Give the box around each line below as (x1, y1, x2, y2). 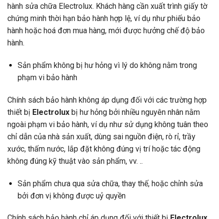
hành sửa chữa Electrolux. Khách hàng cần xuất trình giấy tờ (7, 1, 207, 11)
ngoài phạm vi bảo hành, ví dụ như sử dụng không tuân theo (7, 119, 208, 129)
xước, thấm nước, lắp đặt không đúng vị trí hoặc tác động (7, 144, 200, 153)
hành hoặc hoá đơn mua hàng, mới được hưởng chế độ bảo (7, 26, 205, 36)
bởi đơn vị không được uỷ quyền (17, 191, 126, 200)
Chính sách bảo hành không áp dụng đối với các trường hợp (7, 95, 207, 105)
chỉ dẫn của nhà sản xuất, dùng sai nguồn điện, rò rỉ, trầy (7, 131, 196, 141)
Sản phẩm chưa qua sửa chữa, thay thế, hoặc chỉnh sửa (17, 178, 203, 188)
